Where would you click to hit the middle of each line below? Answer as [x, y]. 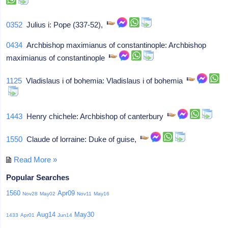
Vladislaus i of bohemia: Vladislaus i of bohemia [105, 80]
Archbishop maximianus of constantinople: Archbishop [115, 45]
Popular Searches [38, 177]
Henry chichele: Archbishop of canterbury [95, 116]
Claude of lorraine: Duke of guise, [82, 139]
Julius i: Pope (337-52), [65, 24]
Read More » [36, 159]
